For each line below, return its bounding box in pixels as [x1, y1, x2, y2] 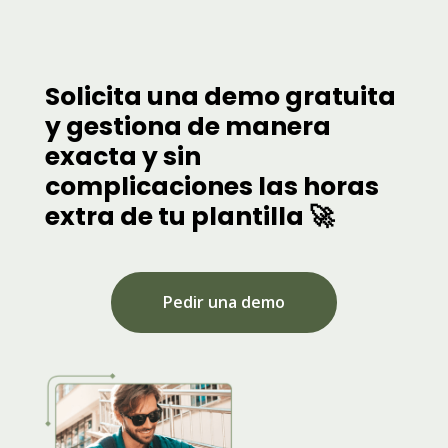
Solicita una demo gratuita [44, 78, 396, 114]
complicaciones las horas [44, 168, 379, 204]
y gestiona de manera [44, 108, 331, 144]
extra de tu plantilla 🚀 [44, 198, 334, 234]
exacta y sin [44, 138, 201, 174]
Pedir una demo [162, 290, 285, 313]
